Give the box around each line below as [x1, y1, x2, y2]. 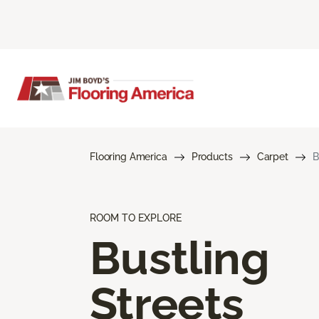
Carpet [256, 150, 288, 162]
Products [191, 150, 233, 162]
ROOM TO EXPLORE [90, 211, 182, 224]
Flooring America [90, 150, 167, 162]
